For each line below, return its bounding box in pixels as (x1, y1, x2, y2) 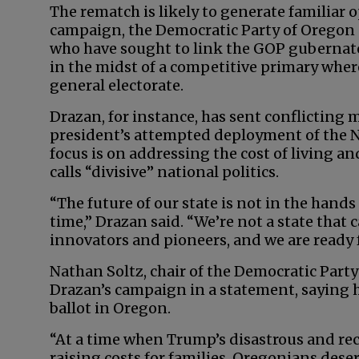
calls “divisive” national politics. (50, 163, 279, 181)
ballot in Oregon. (50, 299, 171, 317)
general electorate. (50, 76, 187, 95)
